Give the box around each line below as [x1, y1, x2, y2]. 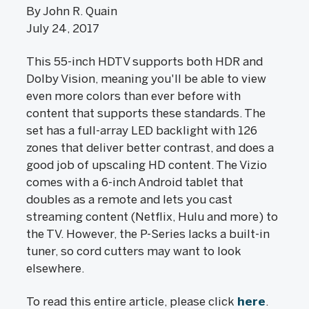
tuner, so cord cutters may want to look [26, 244, 241, 258]
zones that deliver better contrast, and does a [26, 141, 274, 154]
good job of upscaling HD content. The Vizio [26, 158, 267, 172]
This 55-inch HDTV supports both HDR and [26, 54, 263, 68]
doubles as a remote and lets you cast [26, 192, 232, 206]
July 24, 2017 [26, 21, 99, 35]
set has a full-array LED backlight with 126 [26, 123, 257, 137]
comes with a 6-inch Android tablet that [26, 175, 243, 189]
